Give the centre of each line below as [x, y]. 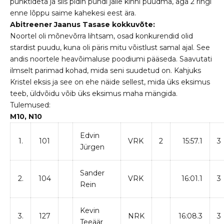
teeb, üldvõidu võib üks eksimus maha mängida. [94, 93]
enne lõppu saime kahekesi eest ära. [73, 13]
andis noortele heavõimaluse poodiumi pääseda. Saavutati [111, 59]
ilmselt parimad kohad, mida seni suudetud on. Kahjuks [105, 70]
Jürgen [92, 147]
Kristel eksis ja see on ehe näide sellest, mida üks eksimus [110, 82]
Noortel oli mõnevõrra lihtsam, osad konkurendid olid [101, 36]
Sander [92, 173]
